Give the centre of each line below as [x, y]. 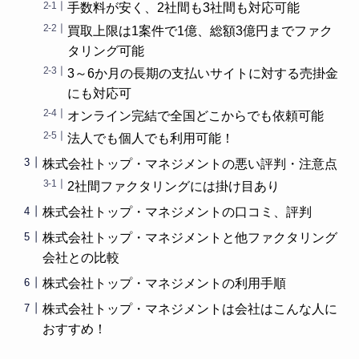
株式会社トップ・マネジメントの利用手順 [164, 284]
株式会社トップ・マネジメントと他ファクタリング [190, 238]
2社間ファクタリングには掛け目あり [174, 187]
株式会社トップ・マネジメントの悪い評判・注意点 [190, 163]
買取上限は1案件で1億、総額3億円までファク [200, 30]
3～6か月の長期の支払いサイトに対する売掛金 [203, 73]
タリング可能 [106, 50]
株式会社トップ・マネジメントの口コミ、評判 [177, 212]
